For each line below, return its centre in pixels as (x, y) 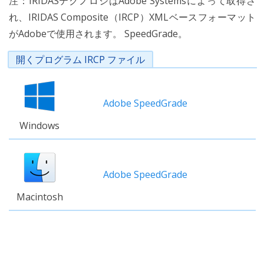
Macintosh (39, 197)
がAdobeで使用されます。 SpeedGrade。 (98, 34)
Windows (39, 126)
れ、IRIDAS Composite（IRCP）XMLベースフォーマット (132, 17)
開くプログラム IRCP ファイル (80, 60)
